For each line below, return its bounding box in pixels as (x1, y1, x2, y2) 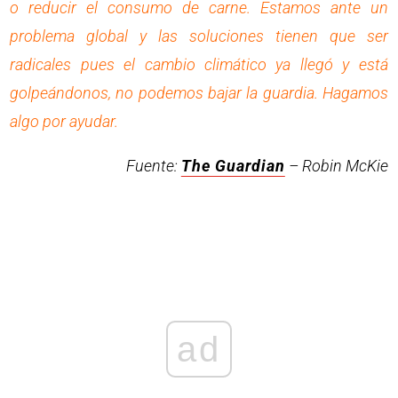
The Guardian (180, 155, 285, 175)
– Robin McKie (284, 155, 388, 175)
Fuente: (125, 155, 181, 175)
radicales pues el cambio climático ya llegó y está (10, 54, 388, 74)
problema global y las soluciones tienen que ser (10, 26, 388, 45)
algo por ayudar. (10, 111, 119, 131)
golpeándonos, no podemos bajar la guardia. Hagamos (10, 83, 388, 102)
